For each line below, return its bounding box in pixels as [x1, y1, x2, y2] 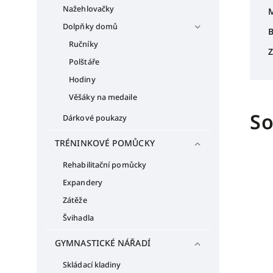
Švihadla [63, 212, 94, 223]
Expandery [63, 177, 102, 188]
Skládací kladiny [63, 259, 121, 270]
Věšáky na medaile [69, 91, 137, 102]
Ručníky [69, 38, 98, 49]
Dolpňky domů [63, 21, 118, 32]
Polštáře [69, 56, 99, 67]
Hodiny [69, 74, 96, 85]
